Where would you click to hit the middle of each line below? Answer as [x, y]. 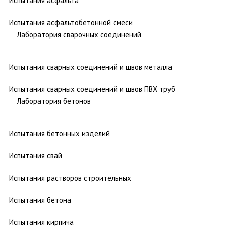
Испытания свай [36, 155]
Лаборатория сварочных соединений [79, 34]
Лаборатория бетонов [54, 101]
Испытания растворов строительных [70, 178]
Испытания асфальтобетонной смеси [71, 22]
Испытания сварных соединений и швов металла [91, 67]
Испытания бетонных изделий [60, 133]
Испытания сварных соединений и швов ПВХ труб [92, 89]
